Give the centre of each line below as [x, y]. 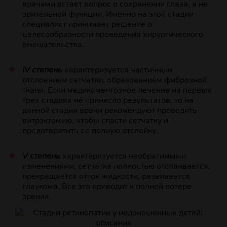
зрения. [36, 197]
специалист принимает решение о [87, 25]
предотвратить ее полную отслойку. [90, 131]
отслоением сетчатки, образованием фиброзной [114, 80]
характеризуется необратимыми [123, 156]
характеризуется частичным [117, 70]
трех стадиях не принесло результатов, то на [108, 101]
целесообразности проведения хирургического [112, 35]
